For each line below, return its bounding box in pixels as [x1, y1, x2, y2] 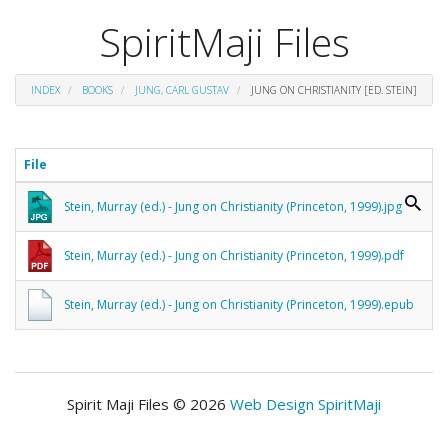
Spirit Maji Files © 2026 [67, 393, 230, 414]
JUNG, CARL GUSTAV [135, 82, 229, 97]
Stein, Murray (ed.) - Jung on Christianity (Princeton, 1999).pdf [64, 246, 404, 264]
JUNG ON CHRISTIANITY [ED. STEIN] [248, 82, 417, 97]
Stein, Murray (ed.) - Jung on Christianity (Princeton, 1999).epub [64, 295, 414, 313]
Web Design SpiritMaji [230, 393, 381, 414]
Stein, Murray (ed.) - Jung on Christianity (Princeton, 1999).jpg [64, 197, 402, 215]
